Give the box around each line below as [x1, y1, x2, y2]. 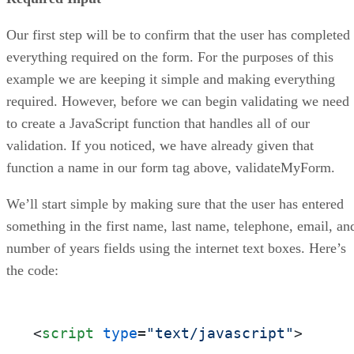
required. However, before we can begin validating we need [6, 92, 349, 109]
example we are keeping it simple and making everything [6, 70, 335, 87]
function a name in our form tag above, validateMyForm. [6, 159, 335, 175]
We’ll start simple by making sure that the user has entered [6, 195, 344, 212]
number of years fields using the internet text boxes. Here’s [6, 239, 346, 256]
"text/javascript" [146, 324, 294, 341]
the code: [6, 262, 58, 278]
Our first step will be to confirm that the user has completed [6, 26, 350, 43]
